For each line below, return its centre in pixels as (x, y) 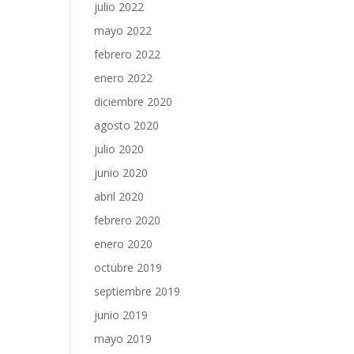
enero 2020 (124, 244)
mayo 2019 (123, 339)
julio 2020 (119, 149)
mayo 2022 (123, 30)
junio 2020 (121, 173)
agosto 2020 (127, 125)
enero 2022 (124, 78)
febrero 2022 (128, 54)
